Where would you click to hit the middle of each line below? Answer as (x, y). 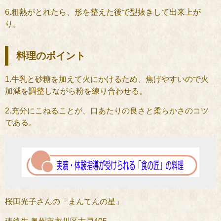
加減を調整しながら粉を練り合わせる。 (76, 91)
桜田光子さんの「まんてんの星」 (64, 201)
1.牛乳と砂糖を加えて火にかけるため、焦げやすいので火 (107, 79)
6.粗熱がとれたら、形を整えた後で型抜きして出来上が (103, 12)
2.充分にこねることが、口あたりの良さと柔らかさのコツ (107, 110)
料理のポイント (51, 55)
